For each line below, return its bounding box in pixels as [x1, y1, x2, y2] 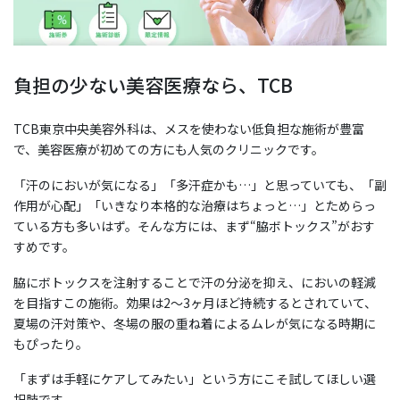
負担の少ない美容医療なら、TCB [13, 71, 293, 98]
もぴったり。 [13, 334, 88, 353]
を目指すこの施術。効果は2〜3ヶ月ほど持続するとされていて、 [13, 293, 377, 312]
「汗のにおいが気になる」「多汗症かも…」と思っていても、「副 [13, 175, 387, 194]
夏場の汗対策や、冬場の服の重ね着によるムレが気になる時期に [13, 313, 376, 332]
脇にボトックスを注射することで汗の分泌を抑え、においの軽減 [13, 272, 376, 291]
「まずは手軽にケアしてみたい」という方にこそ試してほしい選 [13, 370, 376, 388]
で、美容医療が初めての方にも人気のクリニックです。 [13, 139, 324, 158]
